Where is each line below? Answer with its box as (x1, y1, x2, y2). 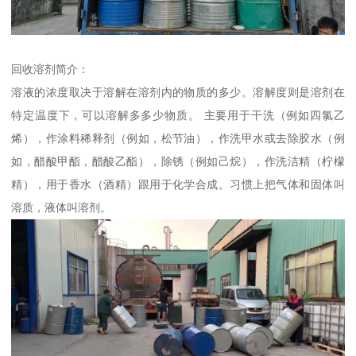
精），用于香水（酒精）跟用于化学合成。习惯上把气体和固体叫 (11, 178, 345, 192)
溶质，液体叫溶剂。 (11, 201, 112, 215)
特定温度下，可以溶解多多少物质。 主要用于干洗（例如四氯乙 (11, 109, 345, 122)
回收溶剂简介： (11, 63, 90, 76)
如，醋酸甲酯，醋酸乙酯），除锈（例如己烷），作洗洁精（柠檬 (11, 155, 345, 168)
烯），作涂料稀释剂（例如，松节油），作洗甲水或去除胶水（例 (11, 132, 345, 145)
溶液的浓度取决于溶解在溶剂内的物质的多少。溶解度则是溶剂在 (11, 86, 345, 99)
